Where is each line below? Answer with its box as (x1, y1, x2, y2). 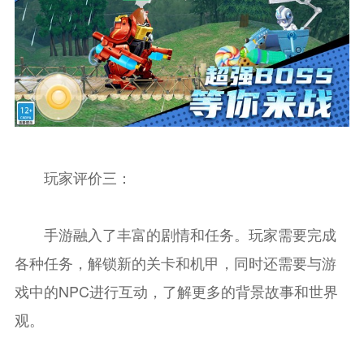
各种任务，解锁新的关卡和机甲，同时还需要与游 (14, 252, 336, 274)
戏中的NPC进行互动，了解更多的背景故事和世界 (14, 280, 338, 302)
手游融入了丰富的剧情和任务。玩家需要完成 (14, 223, 336, 245)
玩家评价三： (14, 167, 132, 188)
